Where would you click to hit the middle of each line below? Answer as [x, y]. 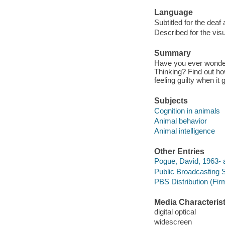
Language [173, 13]
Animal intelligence [184, 131]
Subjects [171, 101]
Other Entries [179, 151]
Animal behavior [180, 121]
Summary [172, 53]
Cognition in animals [187, 110]
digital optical [175, 212]
